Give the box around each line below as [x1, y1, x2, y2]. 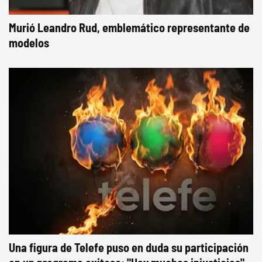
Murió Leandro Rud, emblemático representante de [9, 20, 250, 35]
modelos [9, 35, 49, 50]
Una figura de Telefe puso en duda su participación [9, 240, 249, 254]
